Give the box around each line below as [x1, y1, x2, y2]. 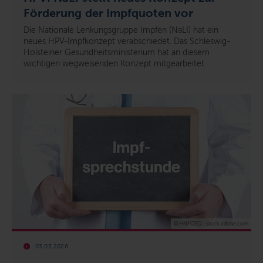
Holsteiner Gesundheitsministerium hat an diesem [23, 48, 210, 58]
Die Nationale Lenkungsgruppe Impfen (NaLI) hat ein [23, 25, 218, 36]
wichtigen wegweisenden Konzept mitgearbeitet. [23, 59, 206, 69]
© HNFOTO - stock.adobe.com [174, 220, 248, 227]
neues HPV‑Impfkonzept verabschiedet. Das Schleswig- [23, 36, 231, 47]
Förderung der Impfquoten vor [23, 6, 193, 20]
